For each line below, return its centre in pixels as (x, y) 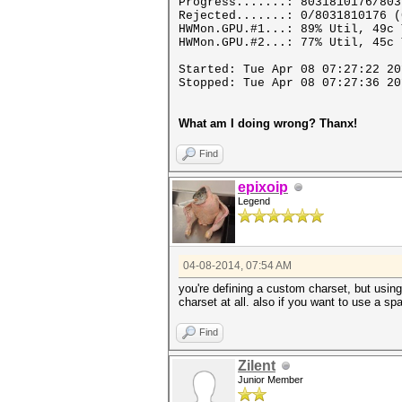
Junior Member (271, 380)
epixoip (263, 187)
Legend (254, 201)
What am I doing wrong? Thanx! (268, 123)
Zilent (257, 366)
